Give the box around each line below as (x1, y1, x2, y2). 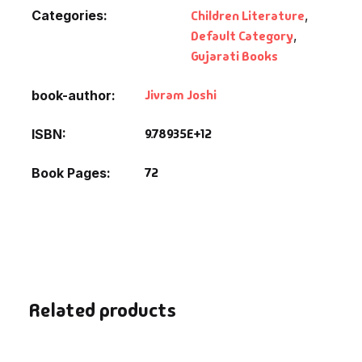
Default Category (191, 27, 293, 44)
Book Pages (32, 164, 107, 181)
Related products (28, 297, 176, 322)
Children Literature (191, 6, 305, 24)
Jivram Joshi (145, 86, 217, 103)
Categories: (32, 6, 107, 23)
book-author (32, 86, 112, 103)
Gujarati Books (191, 47, 278, 65)
